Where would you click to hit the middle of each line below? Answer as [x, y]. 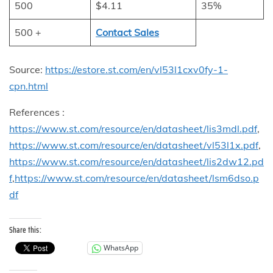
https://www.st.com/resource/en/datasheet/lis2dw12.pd [136, 161]
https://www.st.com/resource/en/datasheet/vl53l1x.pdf [134, 145]
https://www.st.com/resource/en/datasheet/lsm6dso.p [137, 178]
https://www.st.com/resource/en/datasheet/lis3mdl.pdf [133, 128]
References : [37, 112]
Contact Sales [127, 32]
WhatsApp [121, 248]
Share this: [25, 230]
